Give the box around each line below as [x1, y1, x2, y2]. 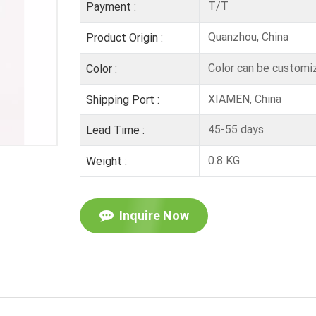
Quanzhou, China [205, 30, 288, 44]
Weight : [85, 154, 127, 169]
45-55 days [205, 123, 264, 137]
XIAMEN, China [205, 92, 281, 106]
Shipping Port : [85, 92, 159, 107]
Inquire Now [119, 208, 189, 223]
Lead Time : [85, 123, 145, 138]
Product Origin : [85, 30, 163, 44]
